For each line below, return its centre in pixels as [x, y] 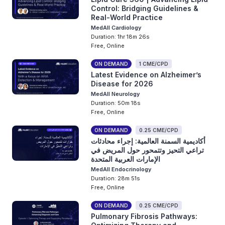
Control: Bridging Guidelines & [145, 8]
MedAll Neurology [116, 94]
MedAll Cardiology [116, 28]
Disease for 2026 [122, 84]
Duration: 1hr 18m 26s [121, 37]
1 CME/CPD [154, 64]
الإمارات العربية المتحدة [126, 159]
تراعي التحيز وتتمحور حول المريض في [148, 150]
